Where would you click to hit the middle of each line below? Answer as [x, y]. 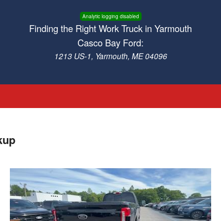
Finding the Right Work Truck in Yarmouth [110, 28]
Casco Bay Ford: [110, 42]
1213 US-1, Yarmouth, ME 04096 [110, 56]
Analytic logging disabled [110, 16]
